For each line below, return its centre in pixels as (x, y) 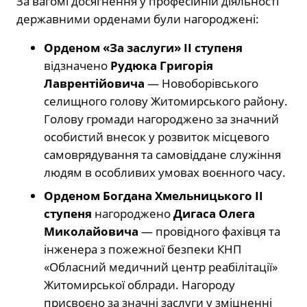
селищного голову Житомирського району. (166, 101)
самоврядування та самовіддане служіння (162, 155)
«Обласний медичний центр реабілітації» (161, 267)
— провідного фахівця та (209, 232)
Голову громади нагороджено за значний (161, 119)
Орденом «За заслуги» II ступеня (143, 48)
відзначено (77, 66)
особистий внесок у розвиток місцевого (157, 137)
